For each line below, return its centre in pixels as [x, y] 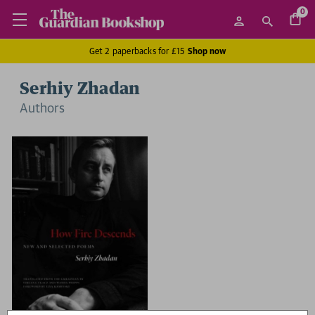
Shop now [207, 51]
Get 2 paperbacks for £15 [138, 51]
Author [39, 108]
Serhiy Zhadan [80, 89]
